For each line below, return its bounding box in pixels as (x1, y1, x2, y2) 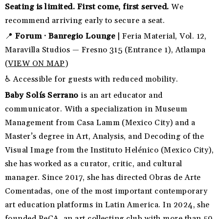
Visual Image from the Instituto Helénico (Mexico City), (5, 145, 214, 155)
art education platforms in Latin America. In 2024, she (5, 200, 210, 210)
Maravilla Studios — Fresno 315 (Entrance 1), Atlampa (5, 45, 206, 55)
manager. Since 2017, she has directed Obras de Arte (5, 173, 201, 183)
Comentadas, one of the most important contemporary (5, 186, 208, 197)
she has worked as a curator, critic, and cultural (5, 159, 182, 169)
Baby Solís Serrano (5, 90, 79, 101)
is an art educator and (78, 90, 163, 101)
